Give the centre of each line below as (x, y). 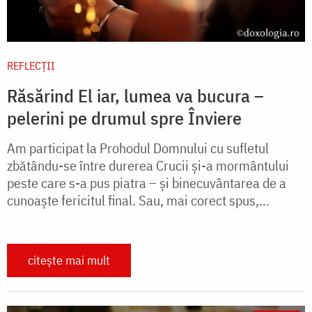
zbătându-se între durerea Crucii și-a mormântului (148, 166)
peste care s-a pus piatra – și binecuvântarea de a (147, 183)
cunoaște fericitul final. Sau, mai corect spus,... (138, 201)
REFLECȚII (31, 66)
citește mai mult (69, 260)
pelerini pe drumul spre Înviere (124, 118)
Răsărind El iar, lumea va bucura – (135, 96)
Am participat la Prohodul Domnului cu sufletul (138, 148)
